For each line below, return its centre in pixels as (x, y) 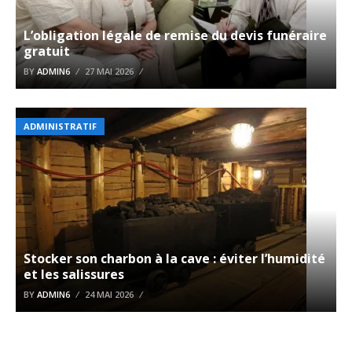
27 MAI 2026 (109, 71)
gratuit (47, 51)
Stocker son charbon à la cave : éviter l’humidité (174, 259)
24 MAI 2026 (109, 295)
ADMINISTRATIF (60, 126)
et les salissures (74, 275)
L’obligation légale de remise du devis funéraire (175, 36)
